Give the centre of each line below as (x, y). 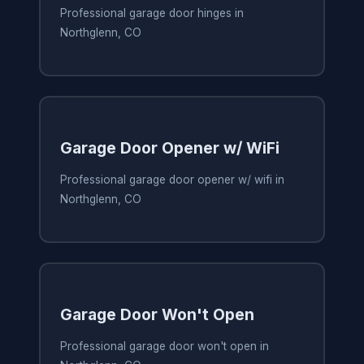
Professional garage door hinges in (152, 13)
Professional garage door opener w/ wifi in (172, 180)
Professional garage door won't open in (164, 347)
